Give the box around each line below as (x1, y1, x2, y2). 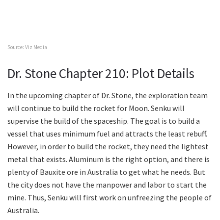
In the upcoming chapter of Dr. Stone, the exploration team (7, 90, 208, 101)
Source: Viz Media (7, 43, 47, 51)
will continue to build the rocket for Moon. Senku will (7, 103, 185, 113)
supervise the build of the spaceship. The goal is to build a (7, 116, 200, 126)
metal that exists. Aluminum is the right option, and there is (7, 154, 210, 165)
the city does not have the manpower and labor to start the (7, 180, 207, 190)
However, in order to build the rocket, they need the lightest (7, 141, 209, 152)
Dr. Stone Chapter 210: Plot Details (7, 65, 194, 82)
